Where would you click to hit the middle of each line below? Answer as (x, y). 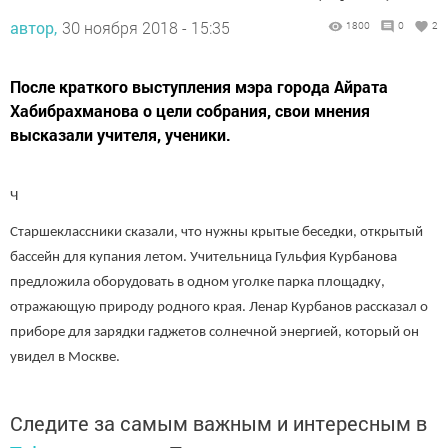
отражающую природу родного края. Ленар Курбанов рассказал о (219, 307)
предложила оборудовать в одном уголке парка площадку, (197, 282)
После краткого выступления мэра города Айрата (199, 86)
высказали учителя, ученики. (120, 134)
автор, (33, 27)
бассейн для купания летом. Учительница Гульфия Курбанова (203, 257)
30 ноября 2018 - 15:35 (146, 27)
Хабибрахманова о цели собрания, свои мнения (190, 110)
